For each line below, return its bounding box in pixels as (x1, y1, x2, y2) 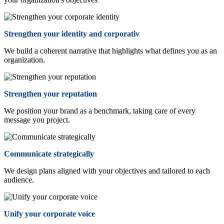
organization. (4, 55, 45, 64)
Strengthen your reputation (4, 89, 97, 98)
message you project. (4, 115, 70, 124)
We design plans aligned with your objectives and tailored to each (4, 166, 210, 175)
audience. (4, 175, 34, 184)
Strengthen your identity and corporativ (4, 29, 139, 38)
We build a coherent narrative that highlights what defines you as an (4, 46, 217, 55)
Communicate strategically (4, 149, 94, 158)
